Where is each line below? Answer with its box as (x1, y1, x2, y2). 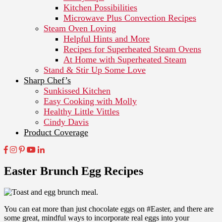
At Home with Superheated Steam (63, 54, 186, 64)
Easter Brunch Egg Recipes (4, 164, 143, 177)
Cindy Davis (44, 116, 89, 127)
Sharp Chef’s (24, 75, 71, 85)
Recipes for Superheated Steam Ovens (63, 44, 201, 54)
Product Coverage (24, 127, 88, 137)
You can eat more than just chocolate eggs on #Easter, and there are (4, 204, 214, 213)
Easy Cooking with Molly (44, 96, 137, 106)
